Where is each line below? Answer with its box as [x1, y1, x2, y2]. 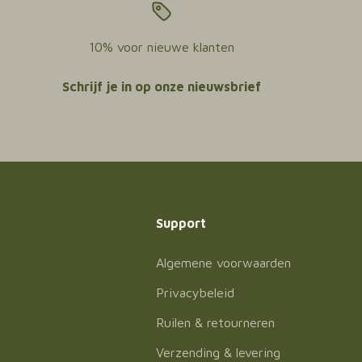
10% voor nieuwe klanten [89, 40, 234, 54]
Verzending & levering [155, 345, 280, 360]
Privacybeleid [155, 285, 234, 300]
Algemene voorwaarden [155, 255, 291, 270]
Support [155, 216, 206, 230]
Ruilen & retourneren [155, 315, 275, 330]
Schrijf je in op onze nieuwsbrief [62, 79, 261, 94]
